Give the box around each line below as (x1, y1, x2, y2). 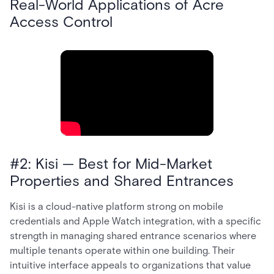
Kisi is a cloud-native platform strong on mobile (10, 201, 223, 213)
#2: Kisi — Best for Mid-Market (10, 155, 212, 173)
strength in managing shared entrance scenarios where (10, 230, 256, 242)
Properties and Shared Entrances (10, 172, 234, 190)
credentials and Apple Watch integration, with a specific (10, 215, 261, 228)
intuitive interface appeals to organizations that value (10, 259, 251, 272)
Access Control (10, 13, 117, 31)
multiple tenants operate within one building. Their (10, 245, 235, 257)
